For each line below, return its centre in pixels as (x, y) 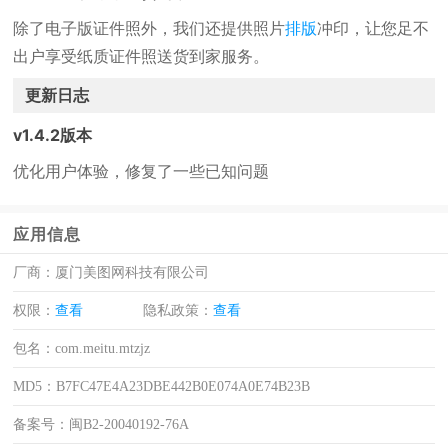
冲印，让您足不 (373, 28)
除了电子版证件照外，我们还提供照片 (149, 28)
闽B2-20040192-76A (129, 424)
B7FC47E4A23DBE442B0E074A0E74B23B (183, 386)
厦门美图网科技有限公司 (132, 272)
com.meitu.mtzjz (103, 348)
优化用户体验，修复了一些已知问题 (141, 171)
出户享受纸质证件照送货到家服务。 (141, 56)
